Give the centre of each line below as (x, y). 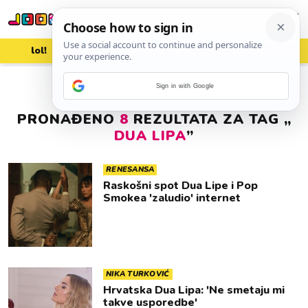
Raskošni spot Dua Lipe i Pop (180, 186)
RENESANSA (130, 169)
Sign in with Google (185, 86)
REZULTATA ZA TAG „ (210, 119)
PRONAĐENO (68, 119)
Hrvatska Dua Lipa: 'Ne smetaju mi (194, 290)
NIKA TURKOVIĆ (138, 274)
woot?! (269, 51)
